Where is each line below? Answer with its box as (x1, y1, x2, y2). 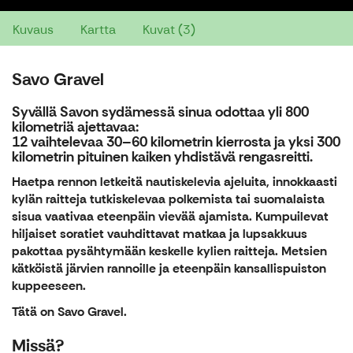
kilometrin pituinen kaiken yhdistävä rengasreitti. (12, 147, 313, 167)
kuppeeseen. (12, 277, 86, 295)
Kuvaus (13, 21, 54, 39)
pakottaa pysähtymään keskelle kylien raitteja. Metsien (12, 243, 327, 260)
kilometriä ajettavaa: (12, 117, 139, 137)
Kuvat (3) (143, 21, 195, 39)
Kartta (80, 21, 116, 39)
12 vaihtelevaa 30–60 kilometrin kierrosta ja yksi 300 (12, 132, 340, 152)
